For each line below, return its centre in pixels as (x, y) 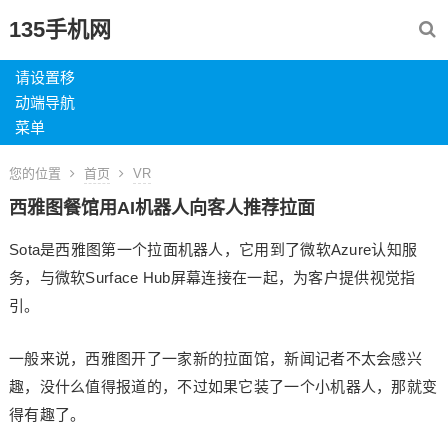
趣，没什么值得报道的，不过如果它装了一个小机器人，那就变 (223, 386)
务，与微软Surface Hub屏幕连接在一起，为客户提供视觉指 (212, 277)
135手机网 (59, 29)
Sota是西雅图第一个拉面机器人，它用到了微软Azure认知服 (213, 249)
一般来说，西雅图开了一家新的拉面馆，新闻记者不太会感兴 (215, 358)
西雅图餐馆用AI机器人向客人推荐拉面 (161, 208)
